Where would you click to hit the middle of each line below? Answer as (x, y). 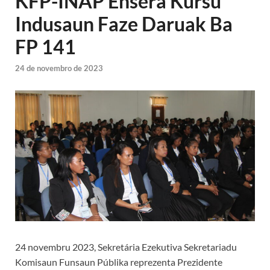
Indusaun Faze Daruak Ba (124, 24)
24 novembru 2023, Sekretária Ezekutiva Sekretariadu (126, 246)
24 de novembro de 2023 (59, 68)
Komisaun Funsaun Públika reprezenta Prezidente (119, 262)
